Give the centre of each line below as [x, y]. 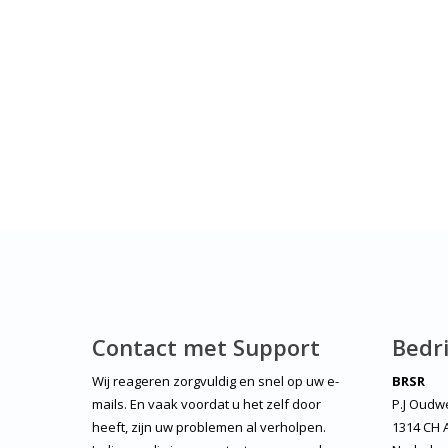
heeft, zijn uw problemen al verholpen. [209, 427]
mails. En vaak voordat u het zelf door [206, 404]
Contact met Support [206, 347]
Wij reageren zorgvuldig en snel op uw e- [215, 381]
